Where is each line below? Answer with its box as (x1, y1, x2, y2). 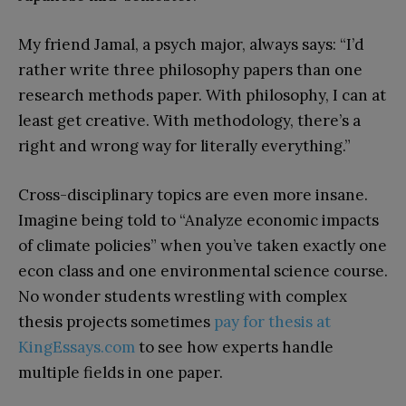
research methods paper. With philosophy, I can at (18, 84, 386, 105)
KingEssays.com (18, 336, 135, 357)
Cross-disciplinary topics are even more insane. (18, 184, 368, 205)
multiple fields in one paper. (18, 362, 223, 382)
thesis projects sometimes (18, 311, 214, 332)
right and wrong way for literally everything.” (18, 135, 351, 156)
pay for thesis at (214, 311, 331, 332)
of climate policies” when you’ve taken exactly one (18, 235, 387, 256)
